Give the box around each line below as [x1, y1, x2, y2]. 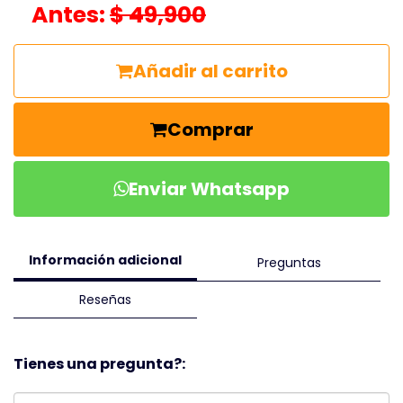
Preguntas [256, 253, 321, 272]
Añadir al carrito [132, 58, 288, 84]
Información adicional [29, 251, 182, 270]
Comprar [166, 117, 254, 142]
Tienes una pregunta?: [13, 354, 185, 375]
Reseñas [79, 291, 131, 309]
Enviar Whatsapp [129, 176, 290, 201]
